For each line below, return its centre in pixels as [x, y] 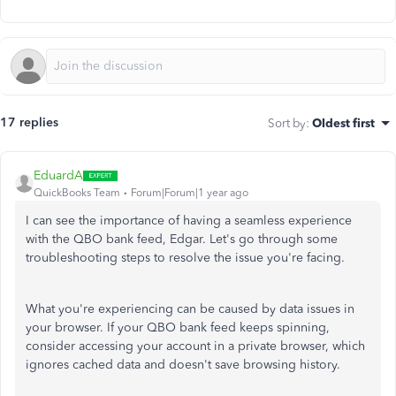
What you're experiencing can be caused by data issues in [190, 309]
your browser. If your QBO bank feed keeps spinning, [178, 327]
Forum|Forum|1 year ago [190, 193]
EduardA [58, 175]
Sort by [287, 123]
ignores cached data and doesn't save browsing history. [183, 365]
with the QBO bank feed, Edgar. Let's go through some [182, 239]
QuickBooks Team [77, 193]
